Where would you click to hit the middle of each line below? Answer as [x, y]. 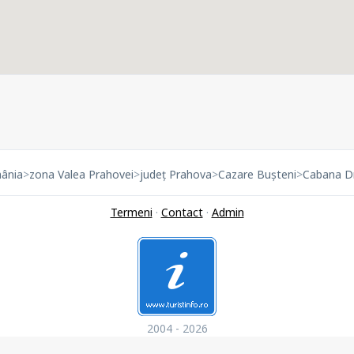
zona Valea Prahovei [81, 174]
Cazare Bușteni [257, 174]
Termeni [131, 212]
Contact [182, 212]
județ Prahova [175, 174]
